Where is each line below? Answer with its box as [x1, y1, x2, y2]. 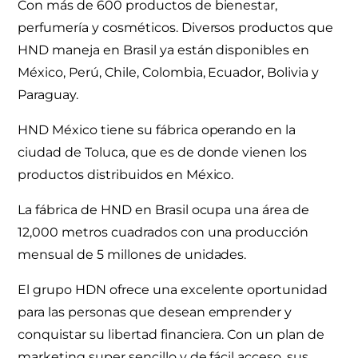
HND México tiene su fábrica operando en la [18, 121, 296, 137]
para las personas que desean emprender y [18, 304, 292, 320]
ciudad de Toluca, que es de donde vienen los [18, 144, 308, 160]
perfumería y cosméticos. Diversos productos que [18, 19, 333, 35]
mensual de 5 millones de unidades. [18, 246, 247, 262]
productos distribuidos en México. [18, 166, 234, 182]
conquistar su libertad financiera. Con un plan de [18, 326, 324, 342]
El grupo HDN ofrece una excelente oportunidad [18, 281, 328, 297]
